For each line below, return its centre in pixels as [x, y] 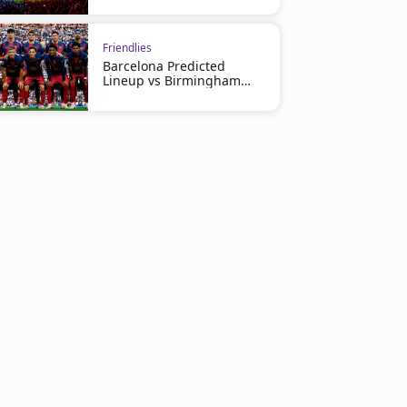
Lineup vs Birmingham [171, 80]
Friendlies [127, 48]
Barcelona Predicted [164, 66]
